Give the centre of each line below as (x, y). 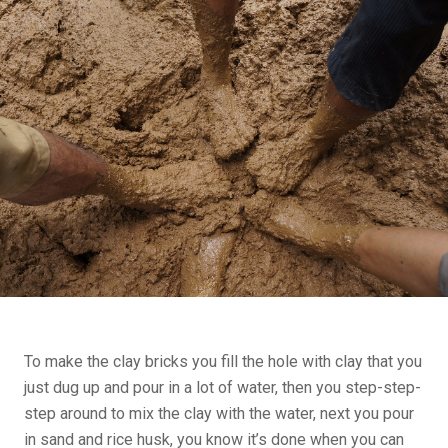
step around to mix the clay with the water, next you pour (219, 414)
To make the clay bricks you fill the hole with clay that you (223, 362)
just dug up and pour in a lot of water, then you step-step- (222, 388)
